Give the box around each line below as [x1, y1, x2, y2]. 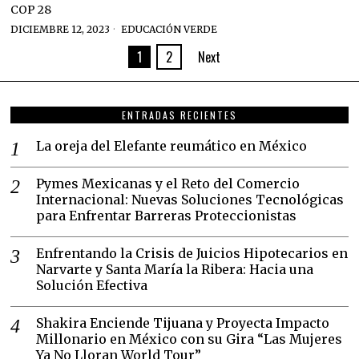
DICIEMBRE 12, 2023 [10, 22, 111, 35]
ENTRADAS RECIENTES [121, 107, 237, 122]
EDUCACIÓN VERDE [121, 22, 218, 35]
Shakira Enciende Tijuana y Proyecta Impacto [36, 314, 330, 331]
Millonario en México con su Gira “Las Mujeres [36, 330, 343, 347]
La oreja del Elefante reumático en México [36, 137, 308, 154]
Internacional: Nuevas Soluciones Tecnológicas [36, 191, 345, 208]
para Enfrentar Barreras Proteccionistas [36, 207, 297, 224]
